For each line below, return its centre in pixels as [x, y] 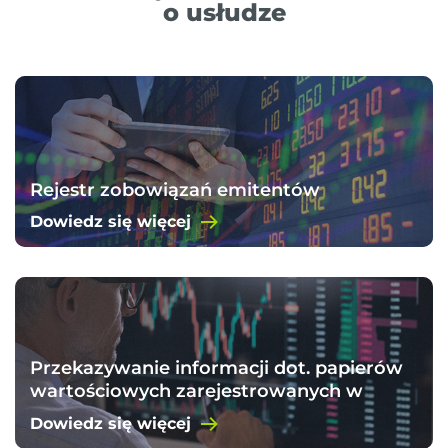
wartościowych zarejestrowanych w [196, 390]
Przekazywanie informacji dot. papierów [216, 367]
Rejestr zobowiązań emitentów [175, 190]
